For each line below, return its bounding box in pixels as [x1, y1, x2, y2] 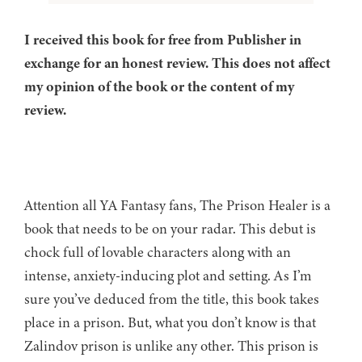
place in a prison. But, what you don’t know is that [24, 313, 316, 333]
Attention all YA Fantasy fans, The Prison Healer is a [24, 196, 330, 216]
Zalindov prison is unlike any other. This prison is [24, 336, 318, 356]
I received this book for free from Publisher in [24, 30, 301, 50]
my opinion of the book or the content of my [24, 77, 294, 97]
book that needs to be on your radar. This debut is [24, 219, 316, 239]
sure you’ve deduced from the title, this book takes [24, 289, 319, 309]
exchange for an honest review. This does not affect [24, 53, 330, 74]
